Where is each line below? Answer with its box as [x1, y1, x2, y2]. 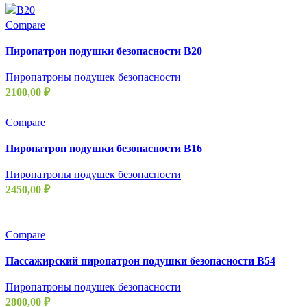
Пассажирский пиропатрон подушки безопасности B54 [5, 255, 275, 267]
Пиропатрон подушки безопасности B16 [5, 143, 202, 155]
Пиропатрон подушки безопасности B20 [5, 45, 202, 58]
